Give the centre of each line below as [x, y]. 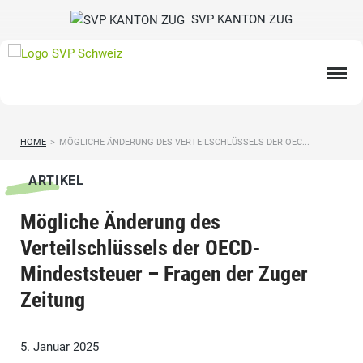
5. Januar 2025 [60, 347]
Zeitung [53, 300]
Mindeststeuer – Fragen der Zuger [164, 274]
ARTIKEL [56, 181]
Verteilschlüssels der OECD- [140, 248]
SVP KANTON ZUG [239, 19]
